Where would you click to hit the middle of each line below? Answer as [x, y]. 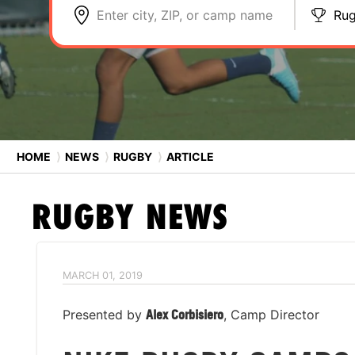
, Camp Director [271, 314]
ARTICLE [189, 156]
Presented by [104, 314]
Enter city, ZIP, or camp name [185, 15]
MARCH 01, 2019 [103, 275]
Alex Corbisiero [185, 314]
